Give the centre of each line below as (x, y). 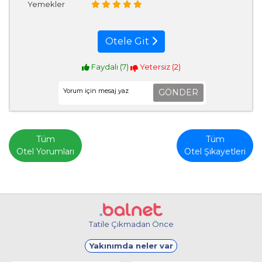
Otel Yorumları (45, 151)
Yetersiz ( (156, 66)
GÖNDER (178, 92)
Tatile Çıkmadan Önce (131, 224)
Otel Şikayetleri (215, 151)
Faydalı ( (106, 66)
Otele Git (128, 41)
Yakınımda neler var (131, 245)
